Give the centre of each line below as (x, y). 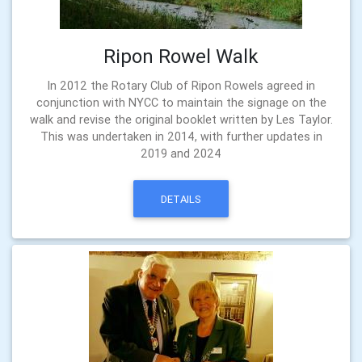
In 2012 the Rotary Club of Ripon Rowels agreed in (181, 86)
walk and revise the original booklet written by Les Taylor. (181, 120)
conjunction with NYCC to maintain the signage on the (181, 103)
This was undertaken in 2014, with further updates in (181, 137)
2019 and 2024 (181, 154)
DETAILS (181, 199)
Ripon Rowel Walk (181, 57)
